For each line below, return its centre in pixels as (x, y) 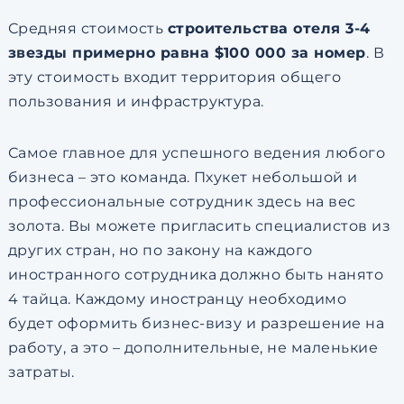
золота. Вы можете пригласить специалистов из (199, 226)
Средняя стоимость (87, 28)
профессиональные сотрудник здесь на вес (182, 202)
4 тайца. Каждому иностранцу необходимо (177, 299)
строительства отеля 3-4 (269, 28)
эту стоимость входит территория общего (174, 77)
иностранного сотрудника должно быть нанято (196, 275)
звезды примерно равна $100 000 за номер (187, 53)
